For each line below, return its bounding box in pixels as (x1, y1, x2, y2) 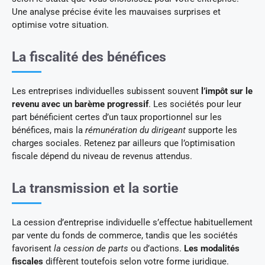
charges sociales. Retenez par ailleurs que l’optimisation (12, 137, 235, 148)
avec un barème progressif (41, 98, 148, 109)
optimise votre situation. (12, 19, 109, 30)
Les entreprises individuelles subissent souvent (12, 85, 201, 96)
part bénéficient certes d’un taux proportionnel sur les (12, 111, 222, 122)
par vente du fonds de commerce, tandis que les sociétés (12, 230, 238, 241)
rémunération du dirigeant (85, 124, 186, 135)
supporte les (186, 124, 237, 135)
